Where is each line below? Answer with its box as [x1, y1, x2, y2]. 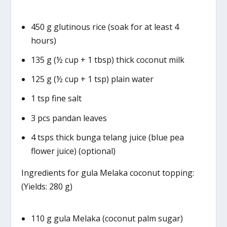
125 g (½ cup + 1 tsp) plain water [30, 73, 154, 85]
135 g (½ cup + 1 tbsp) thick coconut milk [30, 54, 184, 65]
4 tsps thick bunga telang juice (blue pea [30, 131, 184, 143]
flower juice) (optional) [30, 145, 116, 157]
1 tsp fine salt [30, 93, 82, 104]
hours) [30, 34, 56, 46]
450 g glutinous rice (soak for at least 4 [30, 21, 179, 32]
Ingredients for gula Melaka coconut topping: [21, 167, 195, 178]
